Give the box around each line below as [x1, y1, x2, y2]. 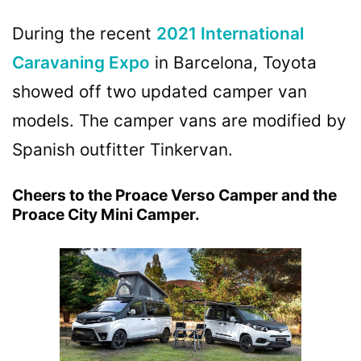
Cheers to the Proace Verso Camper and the [12, 185, 337, 205]
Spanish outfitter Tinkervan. [12, 139, 233, 160]
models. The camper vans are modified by [12, 110, 346, 131]
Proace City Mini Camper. [12, 205, 200, 225]
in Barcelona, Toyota [150, 52, 317, 73]
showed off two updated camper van [12, 81, 307, 102]
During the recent [12, 23, 156, 44]
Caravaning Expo [12, 52, 150, 73]
